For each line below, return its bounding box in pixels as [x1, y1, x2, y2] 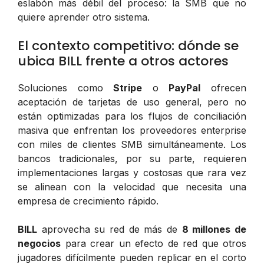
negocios [18, 237, 61, 249]
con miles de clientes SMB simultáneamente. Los [18, 138, 246, 150]
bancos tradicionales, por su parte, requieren [18, 152, 246, 164]
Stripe [113, 81, 143, 94]
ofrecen [200, 81, 247, 94]
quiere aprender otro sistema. [18, 11, 150, 23]
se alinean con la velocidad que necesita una [18, 180, 246, 193]
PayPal [169, 81, 201, 94]
